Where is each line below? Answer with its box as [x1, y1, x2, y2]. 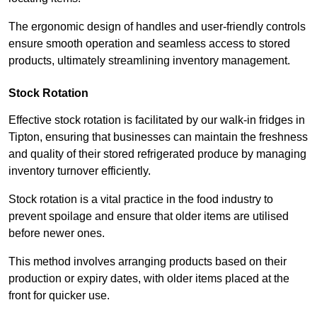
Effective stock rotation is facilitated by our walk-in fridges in [8, 114, 305, 127]
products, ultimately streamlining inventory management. [8, 54, 290, 67]
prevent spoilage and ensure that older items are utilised [8, 210, 289, 223]
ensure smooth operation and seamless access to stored [8, 38, 290, 50]
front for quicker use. [8, 289, 113, 302]
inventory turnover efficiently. [8, 165, 151, 178]
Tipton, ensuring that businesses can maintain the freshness [8, 131, 308, 144]
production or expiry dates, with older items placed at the [8, 272, 289, 285]
